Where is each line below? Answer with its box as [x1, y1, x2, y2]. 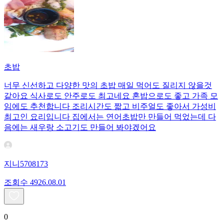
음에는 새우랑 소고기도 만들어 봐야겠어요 [4, 123, 156, 132]
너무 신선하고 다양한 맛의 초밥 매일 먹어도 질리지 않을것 [4, 81, 212, 90]
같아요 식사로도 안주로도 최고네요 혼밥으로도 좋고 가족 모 [4, 91, 218, 100]
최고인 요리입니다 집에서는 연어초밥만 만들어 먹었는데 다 [4, 112, 216, 121]
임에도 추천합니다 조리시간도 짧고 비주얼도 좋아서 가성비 [4, 102, 216, 111]
